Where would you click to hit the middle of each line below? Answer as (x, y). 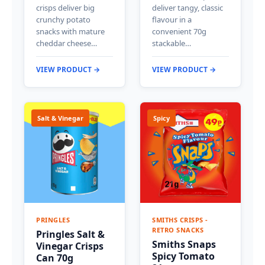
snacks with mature (70, 31)
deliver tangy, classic (188, 7)
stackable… (172, 43)
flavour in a (172, 19)
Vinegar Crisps (70, 246)
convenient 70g (179, 31)
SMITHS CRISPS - (180, 219)
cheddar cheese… (67, 43)
